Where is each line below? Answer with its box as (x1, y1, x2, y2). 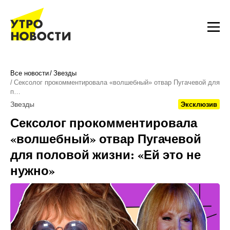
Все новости (10, 69, 49, 77)
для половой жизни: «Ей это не (10, 145, 201, 163)
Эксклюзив (181, 100, 217, 108)
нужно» (10, 161, 55, 179)
